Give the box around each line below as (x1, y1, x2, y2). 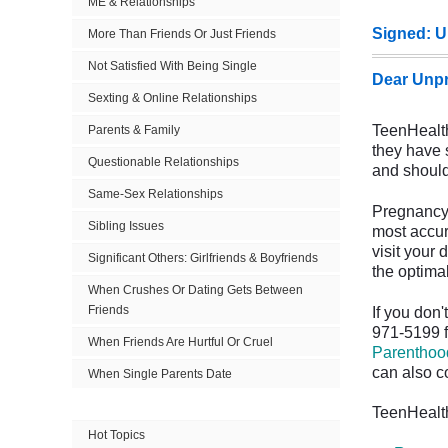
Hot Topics (88, 428, 145, 442)
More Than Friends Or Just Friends (88, 27, 276, 41)
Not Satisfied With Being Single (88, 59, 257, 73)
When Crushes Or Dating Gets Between (88, 283, 303, 297)
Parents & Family (88, 123, 180, 137)
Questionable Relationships (88, 155, 239, 169)
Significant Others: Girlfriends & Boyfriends (88, 251, 318, 265)
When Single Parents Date (88, 367, 232, 381)
